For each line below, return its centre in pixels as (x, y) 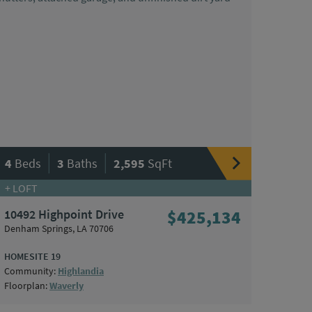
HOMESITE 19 (32, 257)
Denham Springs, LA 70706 (59, 229)
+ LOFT (21, 188)
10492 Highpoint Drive (64, 214)
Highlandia (81, 271)
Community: (31, 271)
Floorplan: (27, 286)
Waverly (67, 286)
